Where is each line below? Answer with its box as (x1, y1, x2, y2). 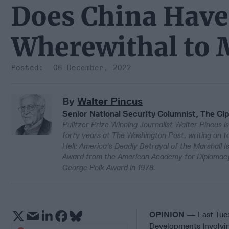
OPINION (149, 209, 185, 219)
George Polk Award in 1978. (62, 163, 155, 172)
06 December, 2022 (53, 63, 131, 72)
